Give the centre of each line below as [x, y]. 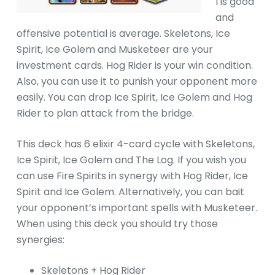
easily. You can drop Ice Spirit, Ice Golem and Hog [134, 97]
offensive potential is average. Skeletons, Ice [123, 33]
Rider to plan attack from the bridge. [105, 113]
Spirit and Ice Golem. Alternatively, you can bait [130, 192]
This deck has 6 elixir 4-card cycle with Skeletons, [135, 144]
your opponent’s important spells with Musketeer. [137, 207]
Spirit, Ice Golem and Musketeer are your [114, 49]
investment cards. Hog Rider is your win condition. [134, 65]
